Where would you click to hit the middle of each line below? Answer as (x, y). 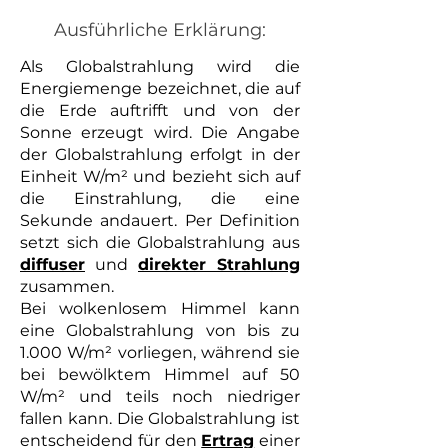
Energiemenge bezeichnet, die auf (160, 88)
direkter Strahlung (219, 264)
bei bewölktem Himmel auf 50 (160, 374)
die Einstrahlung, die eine (160, 198)
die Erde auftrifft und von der (160, 110)
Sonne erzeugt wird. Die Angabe (160, 132)
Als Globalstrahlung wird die (160, 66)
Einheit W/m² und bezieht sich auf (160, 176)
